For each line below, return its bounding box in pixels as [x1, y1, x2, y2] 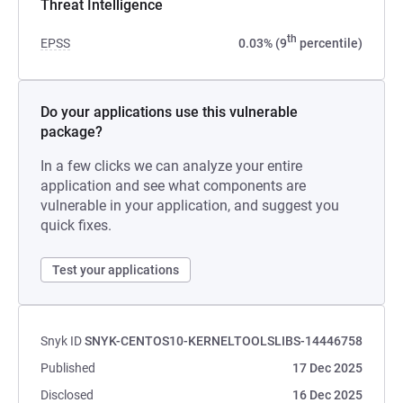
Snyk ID [40, 334, 82, 348]
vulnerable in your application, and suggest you [40, 197, 339, 214]
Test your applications [52, 263, 179, 277]
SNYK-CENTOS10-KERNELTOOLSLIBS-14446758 [85, 334, 363, 348]
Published [40, 361, 95, 375]
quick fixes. [40, 217, 112, 234]
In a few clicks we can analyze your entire [40, 157, 302, 175]
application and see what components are [40, 177, 306, 194]
